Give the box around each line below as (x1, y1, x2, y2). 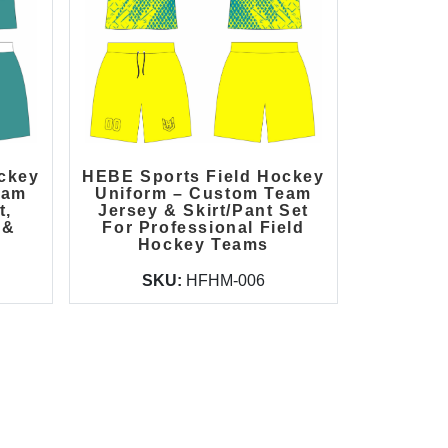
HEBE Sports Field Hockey (82, 168, 325, 185)
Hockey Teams (137, 236, 270, 253)
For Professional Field (102, 219, 305, 236)
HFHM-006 (185, 272, 265, 289)
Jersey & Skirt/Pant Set (98, 202, 309, 219)
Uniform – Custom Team (95, 185, 312, 202)
